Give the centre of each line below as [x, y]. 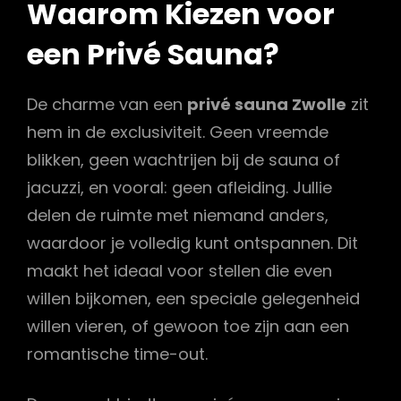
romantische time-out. [117, 354]
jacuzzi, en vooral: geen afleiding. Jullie [179, 188]
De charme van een [107, 105]
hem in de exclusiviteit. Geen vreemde [178, 132]
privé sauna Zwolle [267, 105]
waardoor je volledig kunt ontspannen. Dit [192, 243]
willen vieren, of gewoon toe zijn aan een [188, 327]
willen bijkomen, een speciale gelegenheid [193, 299]
